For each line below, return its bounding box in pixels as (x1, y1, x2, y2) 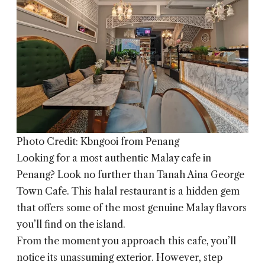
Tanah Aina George (157, 169, 244, 181)
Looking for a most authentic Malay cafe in (17, 152, 211, 164)
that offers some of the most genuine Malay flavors (17, 202, 247, 214)
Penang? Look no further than (17, 169, 157, 181)
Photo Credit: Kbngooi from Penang (17, 135, 179, 148)
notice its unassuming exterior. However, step (17, 251, 222, 264)
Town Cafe (17, 185, 67, 198)
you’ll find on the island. (17, 218, 125, 231)
